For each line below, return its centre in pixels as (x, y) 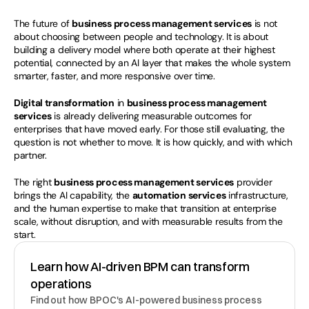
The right (34, 182)
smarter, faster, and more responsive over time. (114, 76)
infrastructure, (257, 195)
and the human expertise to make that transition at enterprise (145, 208)
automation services (179, 195)
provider (253, 182)
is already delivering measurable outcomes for (151, 116)
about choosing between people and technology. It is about (141, 37)
